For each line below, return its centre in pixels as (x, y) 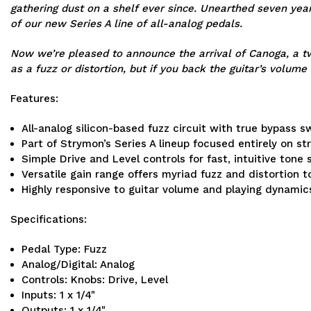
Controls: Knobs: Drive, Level (95, 280)
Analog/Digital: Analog (78, 265)
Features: (34, 99)
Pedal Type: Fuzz (65, 250)
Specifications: (49, 220)
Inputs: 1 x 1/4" (59, 295)
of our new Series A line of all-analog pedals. (126, 24)
